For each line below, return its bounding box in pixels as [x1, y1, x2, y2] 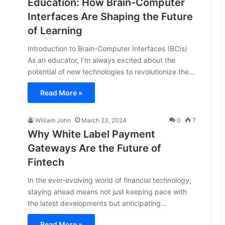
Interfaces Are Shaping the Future [28, 11, 193, 23]
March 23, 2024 [81, 117, 127, 124]
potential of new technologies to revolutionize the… [28, 67, 195, 76]
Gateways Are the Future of [28, 142, 161, 154]
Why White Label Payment [28, 128, 155, 140]
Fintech [28, 156, 64, 168]
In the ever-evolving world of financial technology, [28, 176, 191, 184]
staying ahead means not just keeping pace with [28, 187, 187, 196]
